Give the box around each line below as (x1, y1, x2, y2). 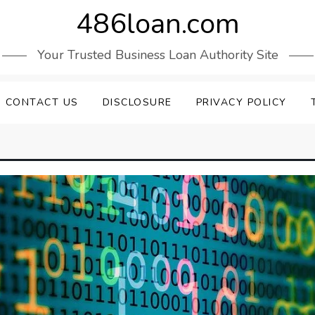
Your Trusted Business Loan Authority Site (37, 46, 278, 63)
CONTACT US (5, 96, 79, 109)
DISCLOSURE (102, 96, 172, 109)
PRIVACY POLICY (195, 96, 287, 109)
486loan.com (75, 5, 240, 43)
